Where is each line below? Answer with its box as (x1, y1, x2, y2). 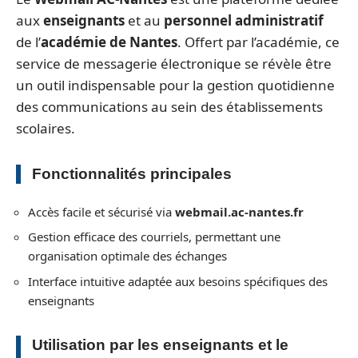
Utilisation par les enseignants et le (32, 336, 288, 353)
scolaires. (16, 119, 75, 137)
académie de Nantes (41, 33, 177, 51)
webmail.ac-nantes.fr (175, 203, 304, 220)
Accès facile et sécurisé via (28, 203, 175, 220)
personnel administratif (164, 11, 324, 30)
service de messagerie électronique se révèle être (16, 54, 332, 73)
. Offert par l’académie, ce (177, 33, 340, 51)
